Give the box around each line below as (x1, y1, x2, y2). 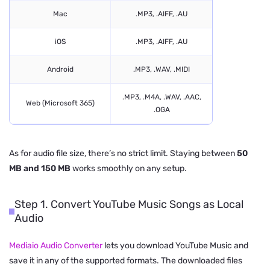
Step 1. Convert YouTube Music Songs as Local (14, 197, 244, 211)
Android (46, 64, 74, 74)
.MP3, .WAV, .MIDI (133, 64, 190, 74)
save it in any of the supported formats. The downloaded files (9, 255, 242, 266)
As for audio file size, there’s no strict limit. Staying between (9, 148, 237, 159)
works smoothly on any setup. (71, 163, 187, 174)
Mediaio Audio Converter (9, 240, 102, 251)
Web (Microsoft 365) (25, 99, 95, 108)
